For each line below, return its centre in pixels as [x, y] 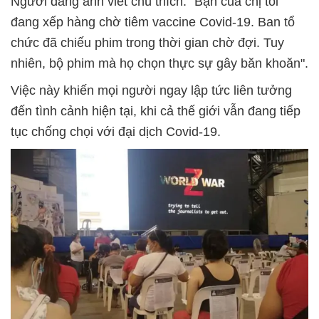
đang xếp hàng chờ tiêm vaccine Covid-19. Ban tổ [153, 22]
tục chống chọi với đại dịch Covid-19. [116, 132]
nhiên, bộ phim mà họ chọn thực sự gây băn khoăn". [159, 64]
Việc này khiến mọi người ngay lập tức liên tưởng [151, 91]
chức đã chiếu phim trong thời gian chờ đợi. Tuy [147, 43]
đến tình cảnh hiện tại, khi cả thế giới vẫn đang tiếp [156, 111]
